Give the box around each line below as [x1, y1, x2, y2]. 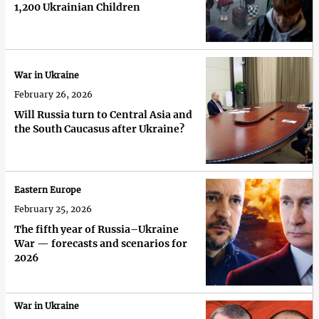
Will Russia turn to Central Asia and [14, 108, 192, 121]
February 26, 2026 [14, 88, 93, 100]
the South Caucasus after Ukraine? [14, 122, 184, 135]
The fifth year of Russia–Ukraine [14, 222, 179, 236]
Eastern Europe [14, 184, 81, 195]
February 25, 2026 [14, 203, 92, 214]
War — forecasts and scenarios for [14, 236, 187, 250]
